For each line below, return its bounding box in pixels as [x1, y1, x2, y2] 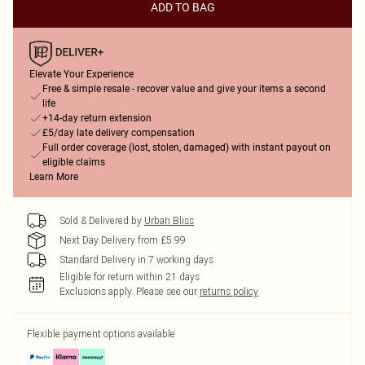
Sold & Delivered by [59, 214, 142, 226]
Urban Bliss [144, 214, 194, 226]
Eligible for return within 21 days [59, 270, 200, 283]
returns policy [200, 285, 258, 297]
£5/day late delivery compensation [42, 127, 195, 139]
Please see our [136, 285, 197, 297]
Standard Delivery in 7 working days [59, 253, 213, 266]
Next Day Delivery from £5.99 [59, 234, 186, 246]
